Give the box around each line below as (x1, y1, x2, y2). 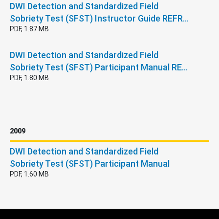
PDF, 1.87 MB (10, 24, 49, 33)
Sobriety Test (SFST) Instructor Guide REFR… (10, 13, 189, 23)
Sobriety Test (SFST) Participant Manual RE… (10, 62, 188, 72)
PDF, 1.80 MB (10, 73, 49, 82)
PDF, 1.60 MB (10, 170, 49, 178)
